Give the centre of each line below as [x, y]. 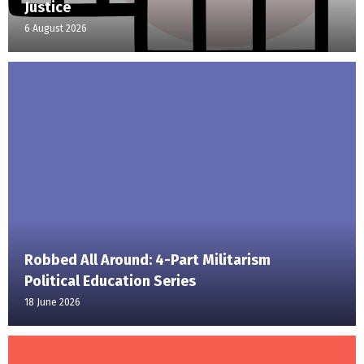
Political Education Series [110, 282]
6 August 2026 [56, 29]
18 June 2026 [52, 303]
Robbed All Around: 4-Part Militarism [147, 260]
